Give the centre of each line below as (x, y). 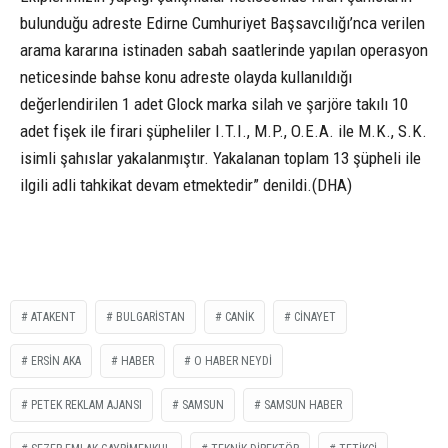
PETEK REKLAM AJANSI (86, 404)
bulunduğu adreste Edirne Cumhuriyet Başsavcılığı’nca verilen (222, 22)
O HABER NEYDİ (233, 360)
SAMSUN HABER (303, 404)
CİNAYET (315, 316)
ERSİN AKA (56, 360)
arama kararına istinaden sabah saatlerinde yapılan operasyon (224, 49)
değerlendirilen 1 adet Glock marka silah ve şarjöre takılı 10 (214, 103)
